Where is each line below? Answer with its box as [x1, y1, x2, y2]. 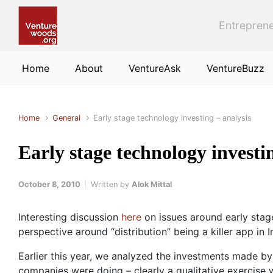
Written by [91, 180, 132, 189]
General [52, 113, 81, 122]
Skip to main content [13, 7, 110, 20]
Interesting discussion [18, 211, 121, 223]
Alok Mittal [132, 180, 172, 189]
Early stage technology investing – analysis [93, 113, 252, 122]
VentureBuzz [207, 62, 264, 74]
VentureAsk [129, 62, 181, 74]
